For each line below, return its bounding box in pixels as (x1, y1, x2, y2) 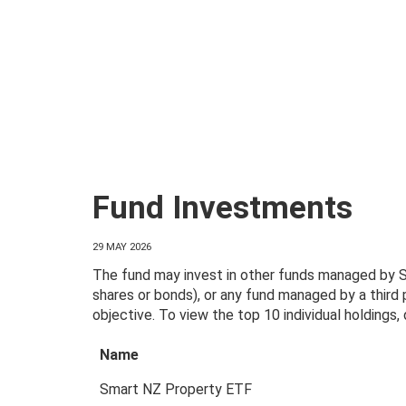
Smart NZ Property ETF (100, 380, 252, 398)
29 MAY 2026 (92, 241, 151, 254)
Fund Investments (92, 189, 353, 227)
